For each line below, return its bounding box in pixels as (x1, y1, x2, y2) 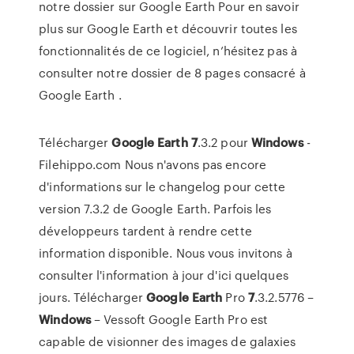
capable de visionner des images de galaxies (39, 333, 296, 350)
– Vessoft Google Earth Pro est (90, 311, 269, 328)
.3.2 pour (197, 134, 251, 151)
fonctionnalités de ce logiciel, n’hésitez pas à (39, 42, 297, 59)
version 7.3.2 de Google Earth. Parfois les (39, 200, 272, 217)
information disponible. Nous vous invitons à (39, 244, 292, 262)
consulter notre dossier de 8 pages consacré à (39, 64, 306, 81)
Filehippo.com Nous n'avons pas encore (39, 156, 266, 173)
